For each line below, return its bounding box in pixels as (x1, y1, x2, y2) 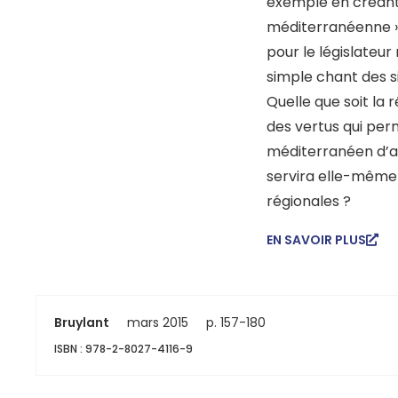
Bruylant (54, 314, 109, 331)
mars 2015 (127, 314, 188, 331)
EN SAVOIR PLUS (267, 231, 366, 249)
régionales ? (267, 190, 351, 211)
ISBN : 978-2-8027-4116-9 (54, 341, 193, 356)
